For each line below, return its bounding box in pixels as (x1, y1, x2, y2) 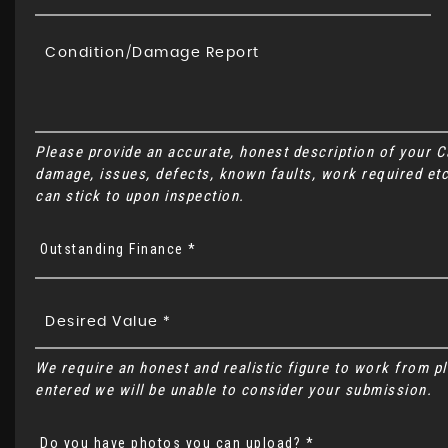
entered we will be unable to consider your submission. (35, 381, 432, 399)
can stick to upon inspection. (35, 187, 245, 205)
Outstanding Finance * (40, 241, 197, 257)
